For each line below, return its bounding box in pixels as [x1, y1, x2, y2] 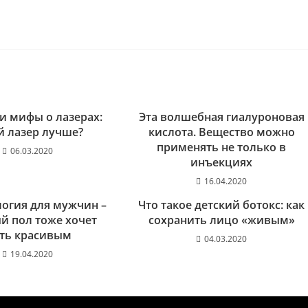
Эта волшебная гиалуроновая [138, 109, 305, 124]
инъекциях [190, 155, 253, 170]
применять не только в [157, 140, 287, 155]
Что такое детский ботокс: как [138, 197, 305, 212]
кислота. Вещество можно [148, 124, 295, 140]
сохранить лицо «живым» [148, 212, 295, 228]
